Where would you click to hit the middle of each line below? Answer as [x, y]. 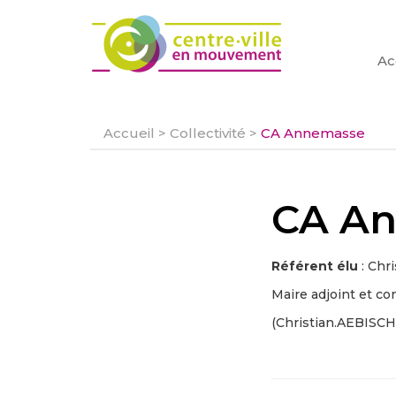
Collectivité [208, 133]
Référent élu [315, 266]
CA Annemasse [313, 133]
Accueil [129, 133]
